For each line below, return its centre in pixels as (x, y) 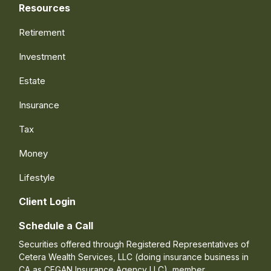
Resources (45, 8)
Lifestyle (37, 177)
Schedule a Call (56, 225)
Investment (42, 56)
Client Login (47, 201)
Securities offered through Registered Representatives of (134, 244)
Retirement (42, 32)
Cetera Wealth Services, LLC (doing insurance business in (134, 256)
